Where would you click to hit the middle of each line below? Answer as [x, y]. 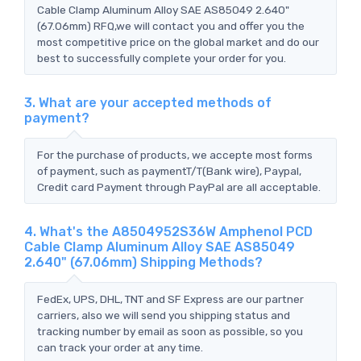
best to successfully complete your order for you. [162, 58]
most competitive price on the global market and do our [178, 41]
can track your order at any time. [120, 347]
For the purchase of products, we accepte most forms [175, 154]
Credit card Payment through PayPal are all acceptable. [179, 187]
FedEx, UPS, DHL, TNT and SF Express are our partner [170, 299]
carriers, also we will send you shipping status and [164, 315]
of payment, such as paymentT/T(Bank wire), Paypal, [169, 170]
